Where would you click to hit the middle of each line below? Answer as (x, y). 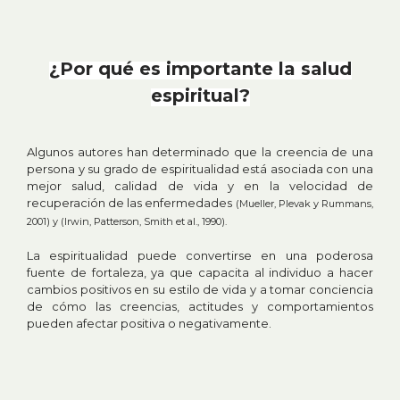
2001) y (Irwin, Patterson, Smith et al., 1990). (127, 221)
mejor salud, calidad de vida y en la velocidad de (200, 185)
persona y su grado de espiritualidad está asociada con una (200, 168)
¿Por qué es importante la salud (200, 68)
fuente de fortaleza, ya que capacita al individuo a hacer (200, 272)
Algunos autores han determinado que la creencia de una (200, 151)
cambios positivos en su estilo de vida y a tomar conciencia (200, 289)
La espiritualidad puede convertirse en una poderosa (200, 255)
